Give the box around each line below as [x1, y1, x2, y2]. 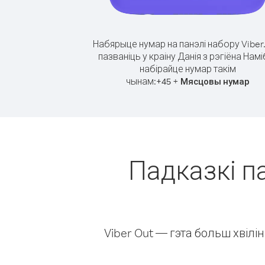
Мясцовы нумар [180, 76, 250, 87]
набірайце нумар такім [139, 63, 236, 75]
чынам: [125, 75, 156, 87]
